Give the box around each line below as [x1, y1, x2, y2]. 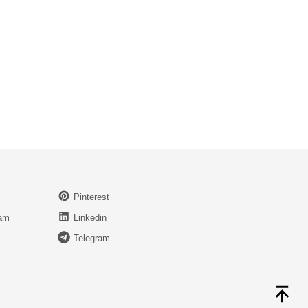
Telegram [73, 232, 110, 243]
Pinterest [73, 192, 109, 203]
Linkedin [73, 212, 107, 223]
